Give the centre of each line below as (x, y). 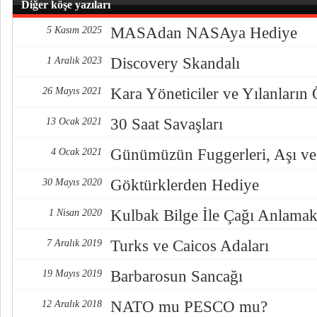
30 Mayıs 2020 (72, 182)
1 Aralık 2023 (74, 60)
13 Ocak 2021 (74, 121)
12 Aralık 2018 (72, 304)
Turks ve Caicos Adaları (190, 246)
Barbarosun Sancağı (177, 276)
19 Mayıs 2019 (72, 273)
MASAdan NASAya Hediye (204, 33)
